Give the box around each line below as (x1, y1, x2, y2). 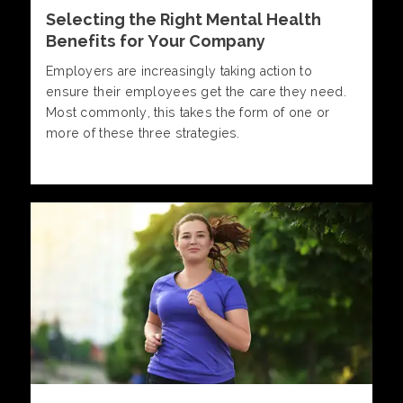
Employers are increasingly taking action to (46, 64, 313, 79)
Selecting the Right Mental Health (46, 10, 321, 30)
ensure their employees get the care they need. (46, 85, 346, 100)
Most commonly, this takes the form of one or (46, 105, 330, 121)
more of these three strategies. (46, 126, 240, 141)
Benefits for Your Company (46, 31, 265, 51)
